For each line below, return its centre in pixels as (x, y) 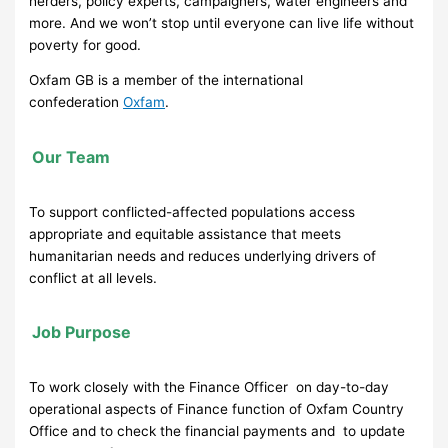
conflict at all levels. (93, 277)
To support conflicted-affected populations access (192, 211)
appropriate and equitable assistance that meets (185, 233)
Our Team (71, 156)
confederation (76, 102)
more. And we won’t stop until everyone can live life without (222, 22)
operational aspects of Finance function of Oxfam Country (217, 408)
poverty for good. (85, 44)
